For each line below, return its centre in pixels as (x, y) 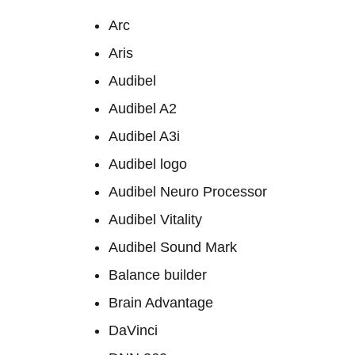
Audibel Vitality (155, 219)
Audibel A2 (143, 109)
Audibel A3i (144, 136)
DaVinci (133, 330)
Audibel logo (148, 164)
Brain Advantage (161, 303)
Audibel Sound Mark (173, 247)
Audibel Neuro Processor (188, 192)
